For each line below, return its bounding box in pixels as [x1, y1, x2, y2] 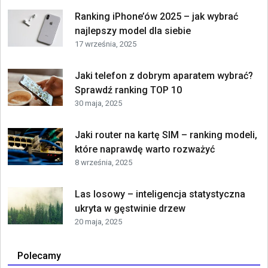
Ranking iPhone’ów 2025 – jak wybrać [74, 10, 238, 22]
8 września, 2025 [74, 157, 132, 167]
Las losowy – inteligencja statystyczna [74, 188, 245, 200]
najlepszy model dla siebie [74, 25, 191, 36]
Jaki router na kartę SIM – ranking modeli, [74, 129, 257, 141]
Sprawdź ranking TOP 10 [74, 84, 182, 96]
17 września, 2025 [74, 39, 136, 48]
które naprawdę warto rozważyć [74, 143, 215, 155]
